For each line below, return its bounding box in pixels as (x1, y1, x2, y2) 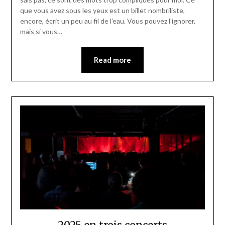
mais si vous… (20, 27, 62, 36)
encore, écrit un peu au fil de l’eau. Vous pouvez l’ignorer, (20, 17, 195, 26)
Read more (94, 55, 131, 65)
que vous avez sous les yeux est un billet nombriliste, (20, 6, 185, 15)
